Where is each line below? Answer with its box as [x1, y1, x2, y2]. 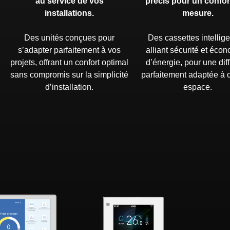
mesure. [182, 9, 214, 18]
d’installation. [45, 83, 94, 92]
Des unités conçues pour [24, 33, 115, 43]
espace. [183, 83, 213, 92]
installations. [45, 9, 94, 18]
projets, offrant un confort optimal [10, 58, 129, 67]
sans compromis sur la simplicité [10, 70, 129, 80]
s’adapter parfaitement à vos [18, 46, 121, 55]
